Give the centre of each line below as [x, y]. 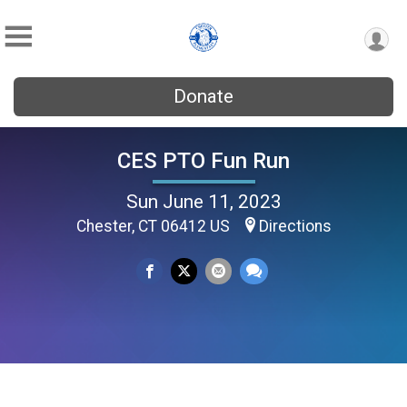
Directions [295, 226]
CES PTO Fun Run [203, 160]
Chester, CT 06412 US [154, 226]
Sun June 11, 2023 [203, 201]
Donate [203, 96]
